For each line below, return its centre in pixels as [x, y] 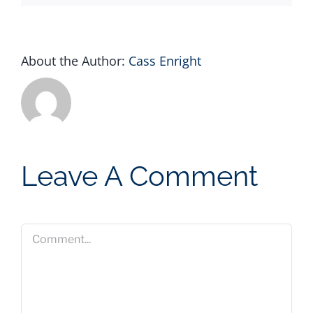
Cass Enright [165, 60]
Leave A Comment [139, 175]
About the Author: [75, 60]
